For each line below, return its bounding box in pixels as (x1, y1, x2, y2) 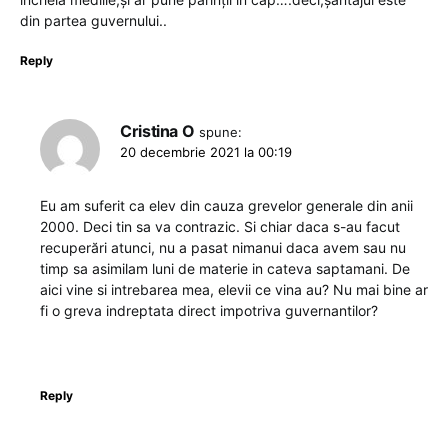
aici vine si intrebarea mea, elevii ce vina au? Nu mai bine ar (40, 280, 428, 298)
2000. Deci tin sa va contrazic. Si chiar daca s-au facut (40, 217, 400, 235)
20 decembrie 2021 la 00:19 (120, 143, 292, 160)
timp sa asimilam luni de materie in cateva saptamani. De (40, 259, 410, 277)
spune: (199, 123, 243, 140)
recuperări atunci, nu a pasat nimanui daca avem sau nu (40, 238, 406, 256)
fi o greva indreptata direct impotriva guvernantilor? (40, 301, 378, 319)
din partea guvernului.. (20, 11, 167, 29)
